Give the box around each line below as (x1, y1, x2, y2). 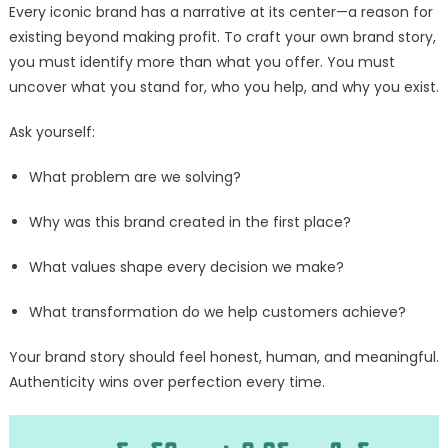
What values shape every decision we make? (28, 257, 344, 278)
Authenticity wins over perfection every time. (8, 372, 325, 393)
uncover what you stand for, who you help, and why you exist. (8, 77, 439, 98)
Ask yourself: (8, 122, 95, 143)
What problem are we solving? (28, 167, 241, 188)
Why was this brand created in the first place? (28, 212, 351, 233)
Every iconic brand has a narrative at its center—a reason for (8, 2, 433, 23)
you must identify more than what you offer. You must (8, 52, 395, 73)
